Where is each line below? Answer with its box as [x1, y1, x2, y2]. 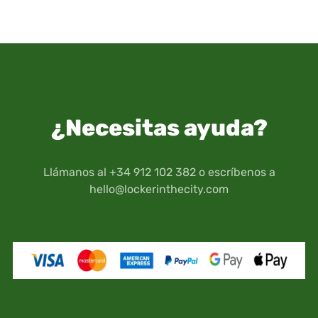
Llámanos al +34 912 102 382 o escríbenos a [43, 165, 275, 179]
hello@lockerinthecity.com [89, 182, 229, 196]
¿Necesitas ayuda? [50, 114, 268, 141]
